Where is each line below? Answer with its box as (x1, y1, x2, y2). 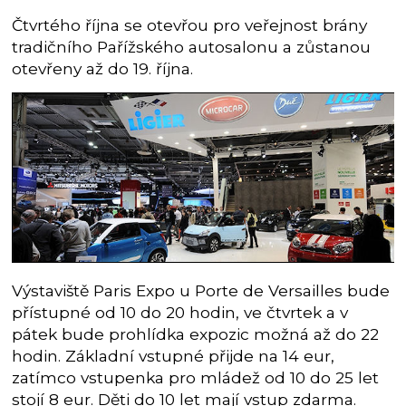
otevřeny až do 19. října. (12, 58, 194, 78)
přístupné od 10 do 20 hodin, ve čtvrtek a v (12, 303, 349, 323)
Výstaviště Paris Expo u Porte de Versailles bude (12, 281, 391, 301)
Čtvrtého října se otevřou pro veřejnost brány (12, 14, 368, 34)
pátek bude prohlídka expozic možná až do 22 (12, 324, 380, 344)
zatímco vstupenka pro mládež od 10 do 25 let (12, 368, 380, 388)
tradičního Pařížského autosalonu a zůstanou (12, 36, 372, 56)
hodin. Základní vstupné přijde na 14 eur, (12, 346, 335, 366)
